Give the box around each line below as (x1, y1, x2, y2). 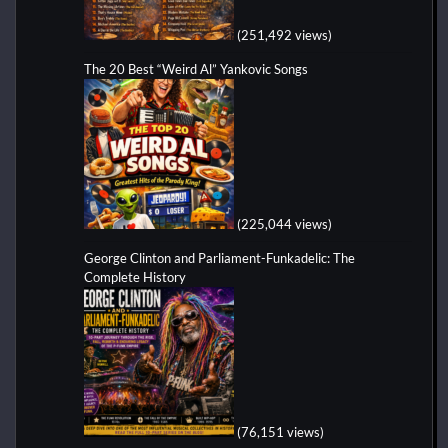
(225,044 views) (237, 215, 332, 232)
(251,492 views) (237, 26, 332, 43)
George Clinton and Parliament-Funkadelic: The (84, 249, 355, 266)
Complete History (84, 268, 186, 285)
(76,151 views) (237, 423, 324, 440)
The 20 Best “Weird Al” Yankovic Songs (84, 60, 308, 77)
